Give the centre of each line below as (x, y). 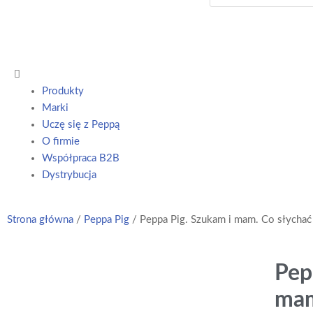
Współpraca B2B (81, 158)
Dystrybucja (69, 175)
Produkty (63, 91)
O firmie (61, 141)
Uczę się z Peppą (81, 124)
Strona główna (40, 219)
